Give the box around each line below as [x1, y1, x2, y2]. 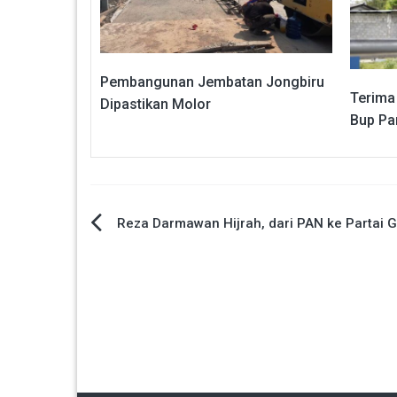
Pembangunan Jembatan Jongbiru [100, 74, 324, 91]
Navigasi [90, 215, 191, 247]
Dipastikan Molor [100, 96, 211, 113]
